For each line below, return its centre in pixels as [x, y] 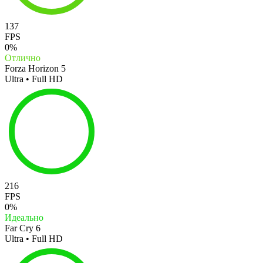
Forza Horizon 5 [35, 68]
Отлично [23, 58]
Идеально [24, 217]
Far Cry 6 [23, 228]
